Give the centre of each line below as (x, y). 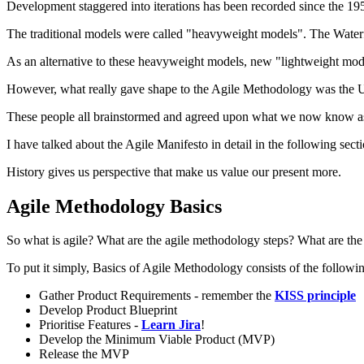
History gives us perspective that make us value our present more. (174, 171)
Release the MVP (84, 354)
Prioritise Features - (90, 325)
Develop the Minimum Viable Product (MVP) (157, 340)
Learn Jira (171, 325)
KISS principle (315, 296)
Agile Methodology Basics (114, 206)
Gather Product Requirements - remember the (157, 296)
